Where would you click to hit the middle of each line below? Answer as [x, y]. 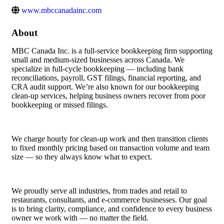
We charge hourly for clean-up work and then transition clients [110, 139]
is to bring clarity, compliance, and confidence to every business [112, 209]
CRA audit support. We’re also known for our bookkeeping [105, 87]
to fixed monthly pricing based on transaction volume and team [110, 148]
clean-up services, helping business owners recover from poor [108, 96]
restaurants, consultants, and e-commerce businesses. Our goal [109, 200]
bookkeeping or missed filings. [60, 105]
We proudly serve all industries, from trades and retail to [99, 191]
